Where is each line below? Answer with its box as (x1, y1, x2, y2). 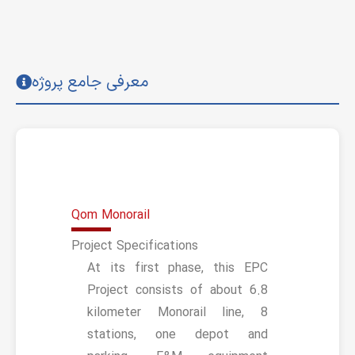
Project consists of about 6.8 (87, 280, 268, 300)
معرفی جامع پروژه (32, 70, 148, 94)
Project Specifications (71, 236, 198, 256)
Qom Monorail (71, 204, 150, 225)
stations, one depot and (87, 324, 268, 345)
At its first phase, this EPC (87, 258, 268, 278)
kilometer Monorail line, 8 (87, 302, 268, 323)
